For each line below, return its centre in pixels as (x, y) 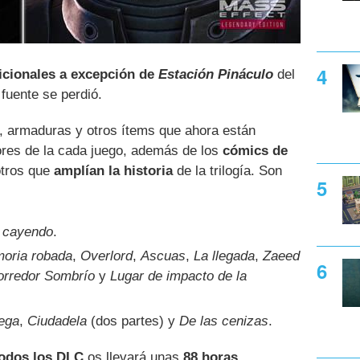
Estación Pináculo (216, 75)
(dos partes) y (133, 321)
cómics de (255, 151)
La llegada (224, 256)
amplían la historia (113, 171)
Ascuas (163, 256)
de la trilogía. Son (227, 171)
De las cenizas (224, 321)
